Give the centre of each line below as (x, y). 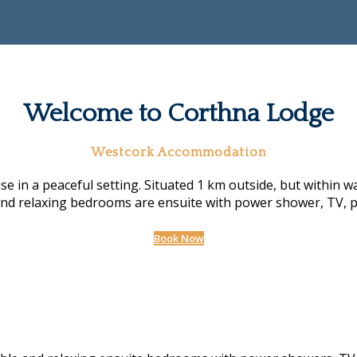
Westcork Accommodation (178, 152)
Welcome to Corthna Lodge (178, 114)
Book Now (178, 238)
